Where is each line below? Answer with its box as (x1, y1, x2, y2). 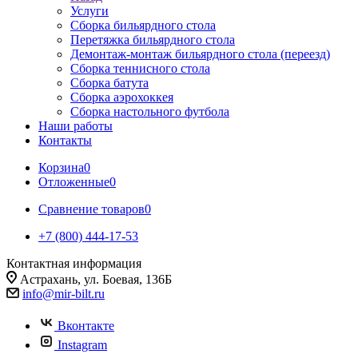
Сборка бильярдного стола (70, 18, 216, 32)
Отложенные (38, 175, 109, 189)
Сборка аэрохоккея (70, 90, 173, 104)
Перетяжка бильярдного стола (70, 33, 235, 46)
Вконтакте (58, 319, 114, 332)
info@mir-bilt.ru (22, 287, 105, 300)
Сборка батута (70, 76, 149, 89)
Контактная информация (6, 257, 141, 270)
